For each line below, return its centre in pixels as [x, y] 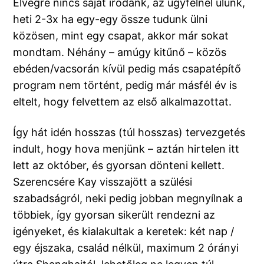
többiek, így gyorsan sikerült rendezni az [114, 215]
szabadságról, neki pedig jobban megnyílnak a [128, 199]
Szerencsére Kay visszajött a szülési [103, 182]
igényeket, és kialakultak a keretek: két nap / [124, 232]
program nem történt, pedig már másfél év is [125, 85]
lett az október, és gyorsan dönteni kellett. [119, 166]
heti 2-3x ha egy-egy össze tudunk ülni [110, 19]
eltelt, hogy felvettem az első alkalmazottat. [123, 102]
